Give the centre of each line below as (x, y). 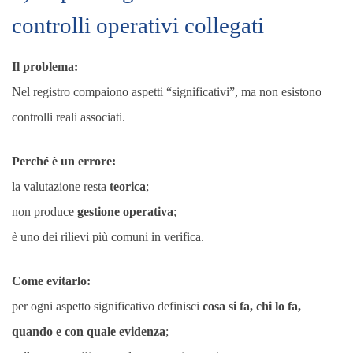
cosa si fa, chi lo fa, (252, 306)
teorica (128, 186)
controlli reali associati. (69, 117)
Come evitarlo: (51, 281)
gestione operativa (125, 212)
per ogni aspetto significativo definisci (107, 306)
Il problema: (45, 67)
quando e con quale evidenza (89, 331)
